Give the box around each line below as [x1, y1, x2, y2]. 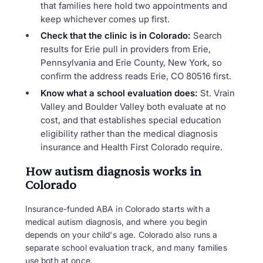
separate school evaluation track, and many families [25, 242, 227, 252]
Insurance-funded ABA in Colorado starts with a [25, 203, 210, 214]
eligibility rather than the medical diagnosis [40, 128, 218, 140]
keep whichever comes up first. [40, 13, 170, 25]
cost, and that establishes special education [40, 114, 221, 126]
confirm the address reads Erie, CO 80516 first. [40, 70, 231, 82]
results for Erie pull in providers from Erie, [40, 43, 211, 55]
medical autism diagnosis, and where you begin [25, 216, 207, 227]
